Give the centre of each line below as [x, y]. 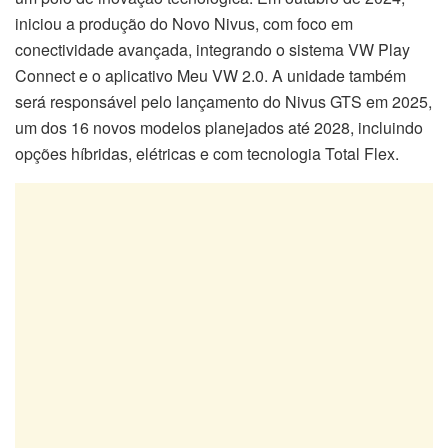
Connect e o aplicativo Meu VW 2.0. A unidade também [210, 76]
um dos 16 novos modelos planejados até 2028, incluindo [219, 128]
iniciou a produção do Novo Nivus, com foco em [184, 24]
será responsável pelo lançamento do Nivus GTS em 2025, [223, 102]
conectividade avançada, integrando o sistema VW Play [212, 50]
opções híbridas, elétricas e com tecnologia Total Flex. [207, 154]
